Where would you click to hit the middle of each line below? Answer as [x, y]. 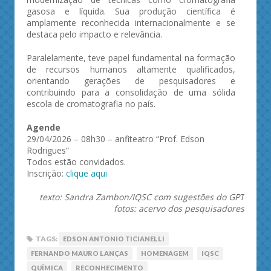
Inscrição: [46, 174]
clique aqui [87, 174]
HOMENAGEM [165, 253]
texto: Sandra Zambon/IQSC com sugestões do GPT [142, 197]
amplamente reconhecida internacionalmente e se [131, 23]
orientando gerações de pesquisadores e [131, 81]
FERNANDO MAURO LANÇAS [80, 253]
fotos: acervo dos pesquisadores [179, 209]
